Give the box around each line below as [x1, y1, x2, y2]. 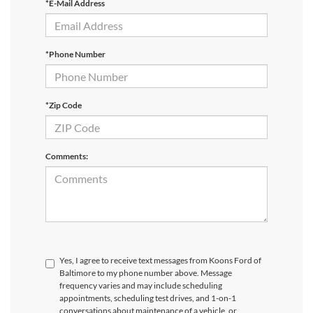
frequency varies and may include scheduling [59, 280, 222, 291]
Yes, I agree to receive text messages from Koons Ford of [59, 255, 261, 266]
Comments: [45, 151, 88, 162]
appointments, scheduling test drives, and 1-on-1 [59, 293, 236, 304]
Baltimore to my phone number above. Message [59, 268, 232, 279]
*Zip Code [45, 100, 82, 111]
